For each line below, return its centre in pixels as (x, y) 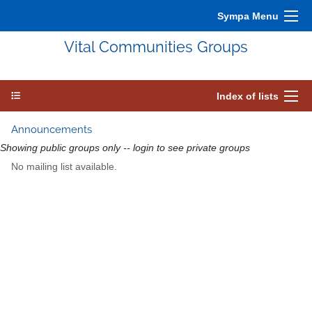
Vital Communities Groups (156, 47)
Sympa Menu (248, 16)
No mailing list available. (64, 167)
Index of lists (248, 96)
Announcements (52, 130)
